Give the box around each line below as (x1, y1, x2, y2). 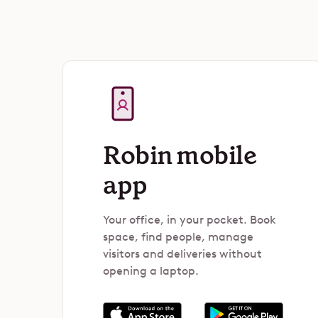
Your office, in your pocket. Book (103, 213, 276, 226)
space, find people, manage (103, 230, 253, 243)
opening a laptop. (103, 264, 199, 278)
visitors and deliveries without (103, 247, 262, 261)
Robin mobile (103, 138, 256, 172)
